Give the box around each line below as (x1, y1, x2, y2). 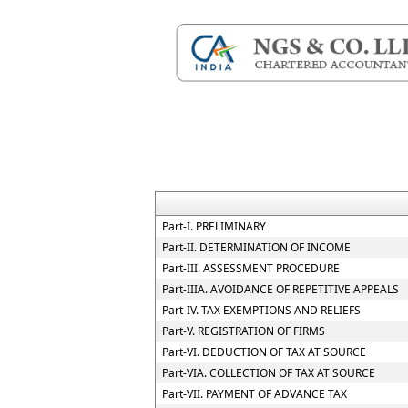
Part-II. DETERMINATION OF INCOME (162, 240, 351, 255)
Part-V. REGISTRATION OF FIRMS (162, 323, 325, 339)
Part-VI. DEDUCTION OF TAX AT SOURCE (162, 344, 366, 360)
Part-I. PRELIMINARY (162, 219, 266, 234)
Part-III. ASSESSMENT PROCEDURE (162, 260, 340, 276)
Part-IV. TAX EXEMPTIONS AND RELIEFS (162, 302, 361, 318)
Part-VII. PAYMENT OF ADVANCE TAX (162, 386, 347, 402)
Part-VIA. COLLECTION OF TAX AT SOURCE (162, 365, 375, 381)
